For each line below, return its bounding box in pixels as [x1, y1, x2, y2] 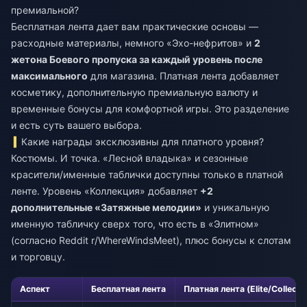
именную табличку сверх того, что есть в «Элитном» [11, 217, 259, 230]
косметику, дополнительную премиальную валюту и [11, 86, 258, 98]
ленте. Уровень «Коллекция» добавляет [11, 184, 200, 197]
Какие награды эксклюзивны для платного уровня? [21, 135, 265, 147]
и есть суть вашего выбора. [11, 119, 142, 131]
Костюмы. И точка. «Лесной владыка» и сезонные [11, 151, 248, 164]
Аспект [20, 284, 51, 295]
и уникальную [201, 201, 269, 213]
